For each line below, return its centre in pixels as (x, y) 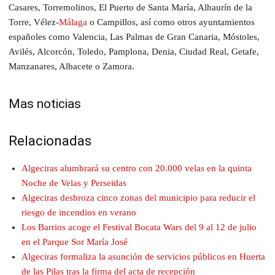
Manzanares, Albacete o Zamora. (72, 66)
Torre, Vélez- (34, 22)
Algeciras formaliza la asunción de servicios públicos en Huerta (143, 256)
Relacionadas (50, 141)
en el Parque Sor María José (75, 242)
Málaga (73, 22)
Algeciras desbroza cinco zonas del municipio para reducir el (138, 197)
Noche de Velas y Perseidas (74, 183)
